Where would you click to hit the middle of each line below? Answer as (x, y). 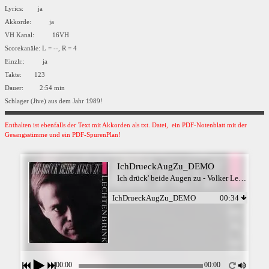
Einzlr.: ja (28, 62)
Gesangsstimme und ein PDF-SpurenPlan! (63, 134)
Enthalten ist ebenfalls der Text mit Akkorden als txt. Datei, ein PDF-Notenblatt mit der (126, 125)
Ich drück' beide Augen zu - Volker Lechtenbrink (242, 178)
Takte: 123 (25, 75)
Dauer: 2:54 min (35, 88)
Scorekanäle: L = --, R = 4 (41, 48)
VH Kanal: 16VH (40, 35)
